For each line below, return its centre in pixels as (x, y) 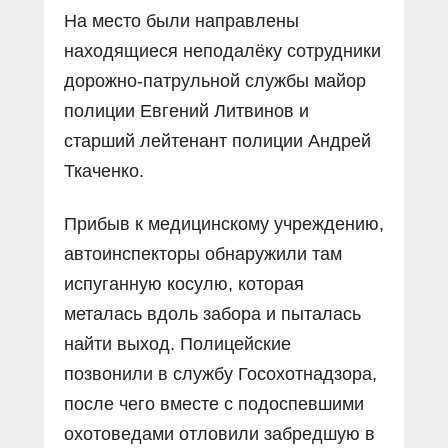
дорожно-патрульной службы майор (215, 80)
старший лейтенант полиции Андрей (217, 140)
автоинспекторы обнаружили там (203, 253)
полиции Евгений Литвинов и (186, 110)
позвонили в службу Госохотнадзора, (220, 373)
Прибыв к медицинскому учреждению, (224, 223)
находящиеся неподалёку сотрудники (222, 50)
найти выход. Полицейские (177, 343)
